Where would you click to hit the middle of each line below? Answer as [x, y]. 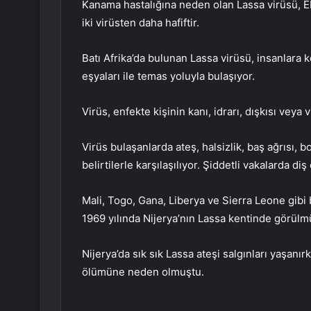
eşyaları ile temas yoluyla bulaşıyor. [168, 76]
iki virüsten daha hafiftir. [141, 23]
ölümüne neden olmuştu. [143, 272]
